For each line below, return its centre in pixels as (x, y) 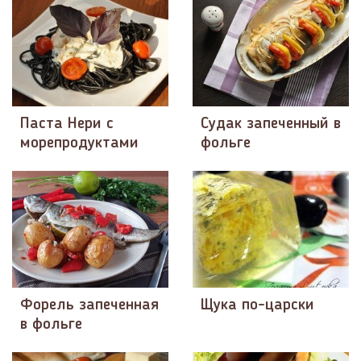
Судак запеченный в (271, 124)
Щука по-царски (257, 306)
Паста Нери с (67, 124)
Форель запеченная (89, 306)
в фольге (51, 325)
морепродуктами (79, 144)
